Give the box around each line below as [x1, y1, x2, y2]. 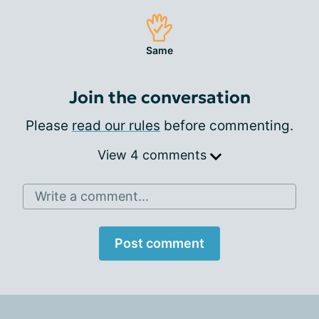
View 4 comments [98, 147, 210, 162]
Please [26, 117, 72, 134]
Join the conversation [68, 86, 251, 108]
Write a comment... [35, 188, 149, 204]
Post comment [115, 235, 204, 251]
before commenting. [160, 117, 293, 134]
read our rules [72, 117, 160, 134]
